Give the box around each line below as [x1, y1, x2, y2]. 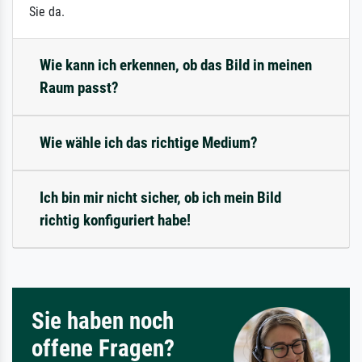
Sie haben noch [32, 306, 174, 335]
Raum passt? [40, 78, 119, 97]
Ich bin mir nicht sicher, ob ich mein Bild [40, 187, 281, 207]
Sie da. [29, 3, 65, 19]
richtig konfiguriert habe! [40, 210, 191, 229]
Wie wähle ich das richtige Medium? [40, 133, 258, 152]
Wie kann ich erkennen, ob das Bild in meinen [40, 55, 312, 74]
